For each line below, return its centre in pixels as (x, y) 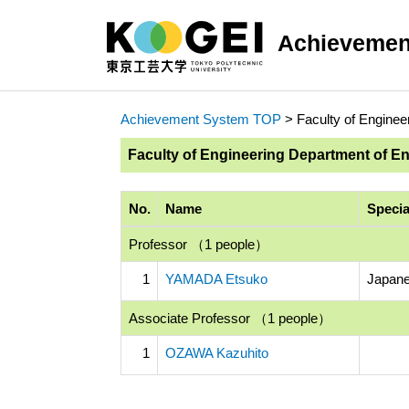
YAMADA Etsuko (216, 279)
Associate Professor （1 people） (230, 318)
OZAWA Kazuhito (217, 353)
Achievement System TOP (201, 119)
